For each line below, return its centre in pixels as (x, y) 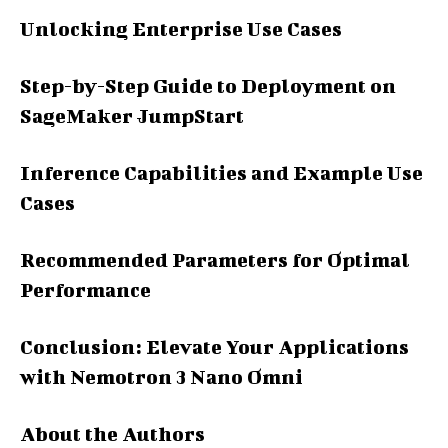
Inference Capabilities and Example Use (221, 173)
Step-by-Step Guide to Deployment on (208, 86)
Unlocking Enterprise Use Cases (181, 29)
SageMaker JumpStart (132, 116)
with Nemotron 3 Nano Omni (161, 377)
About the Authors (112, 434)
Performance (85, 290)
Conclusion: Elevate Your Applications (214, 347)
